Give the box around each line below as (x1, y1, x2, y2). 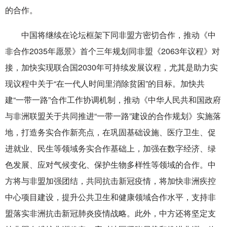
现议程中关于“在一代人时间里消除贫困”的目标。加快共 (5, 78, 205, 90)
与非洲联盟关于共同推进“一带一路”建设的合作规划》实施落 (5, 110, 221, 122)
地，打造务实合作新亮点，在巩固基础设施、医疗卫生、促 (5, 126, 216, 138)
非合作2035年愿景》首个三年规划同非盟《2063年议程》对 (5, 45, 220, 57)
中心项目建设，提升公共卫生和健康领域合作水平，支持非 (5, 191, 216, 203)
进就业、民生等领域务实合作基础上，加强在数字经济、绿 (5, 142, 216, 155)
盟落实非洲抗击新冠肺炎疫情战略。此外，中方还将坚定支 (5, 207, 216, 219)
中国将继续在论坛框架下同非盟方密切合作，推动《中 (21, 29, 216, 41)
